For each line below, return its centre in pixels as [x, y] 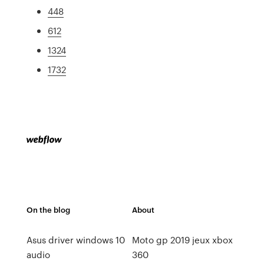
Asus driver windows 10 [75, 240]
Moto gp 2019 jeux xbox [182, 240]
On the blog [48, 209]
